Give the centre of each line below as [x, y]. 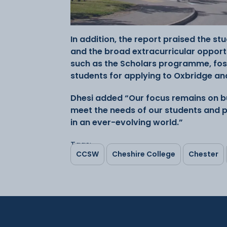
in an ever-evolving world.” [128, 122]
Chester [203, 154]
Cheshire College [144, 154]
